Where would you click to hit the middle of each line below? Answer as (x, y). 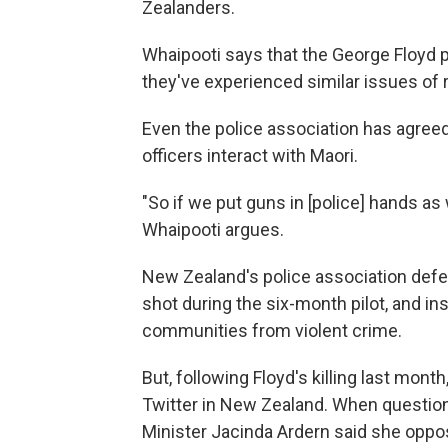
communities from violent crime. (272, 330)
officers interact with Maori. (250, 155)
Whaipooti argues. (213, 229)
